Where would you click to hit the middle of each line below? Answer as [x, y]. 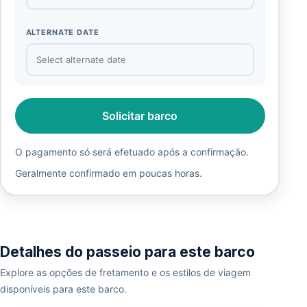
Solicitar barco [140, 116]
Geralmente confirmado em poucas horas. [108, 173]
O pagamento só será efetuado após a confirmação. [132, 151]
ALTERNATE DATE [62, 33]
